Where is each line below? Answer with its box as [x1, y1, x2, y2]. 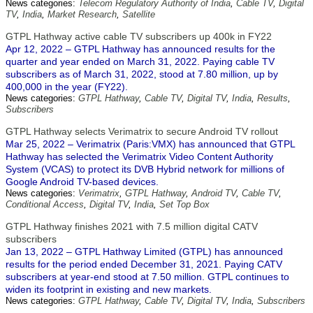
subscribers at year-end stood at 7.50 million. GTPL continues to [6, 271, 289, 282]
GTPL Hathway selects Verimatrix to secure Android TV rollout [6, 126, 278, 137]
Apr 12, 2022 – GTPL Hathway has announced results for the [6, 43, 275, 54]
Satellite [122, 9, 155, 20]
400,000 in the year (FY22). [6, 81, 128, 92]
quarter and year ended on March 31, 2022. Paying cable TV [6, 56, 275, 67]
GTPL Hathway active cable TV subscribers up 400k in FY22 [6, 31, 272, 42]
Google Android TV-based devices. [6, 176, 159, 187]
